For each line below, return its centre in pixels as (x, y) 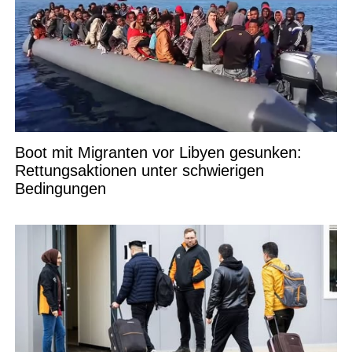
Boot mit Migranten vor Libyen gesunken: (158, 152)
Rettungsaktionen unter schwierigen (139, 170)
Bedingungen (60, 188)
